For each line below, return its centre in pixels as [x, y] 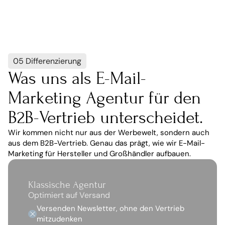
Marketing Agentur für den [104, 98]
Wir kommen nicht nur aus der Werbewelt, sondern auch [109, 133]
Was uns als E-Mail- [77, 78]
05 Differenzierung [47, 61]
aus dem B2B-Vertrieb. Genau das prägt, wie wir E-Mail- [106, 143]
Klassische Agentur [67, 185]
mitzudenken [60, 219]
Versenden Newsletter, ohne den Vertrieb [110, 208]
